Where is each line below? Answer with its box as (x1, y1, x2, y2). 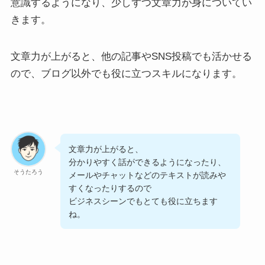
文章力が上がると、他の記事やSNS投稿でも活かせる (10, 51, 252, 62)
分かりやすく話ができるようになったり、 (69, 157, 227, 167)
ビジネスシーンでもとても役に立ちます (69, 196, 218, 206)
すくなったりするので (69, 183, 152, 193)
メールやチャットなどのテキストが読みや (69, 170, 227, 180)
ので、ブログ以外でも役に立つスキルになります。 (10, 68, 242, 79)
